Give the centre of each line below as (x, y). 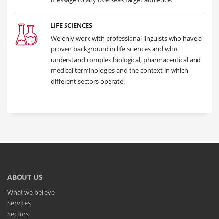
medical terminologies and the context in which (120, 70)
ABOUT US (25, 177)
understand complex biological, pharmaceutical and (126, 60)
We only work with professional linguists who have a (126, 38)
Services (19, 203)
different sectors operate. (88, 81)
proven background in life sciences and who (114, 49)
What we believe (31, 192)
